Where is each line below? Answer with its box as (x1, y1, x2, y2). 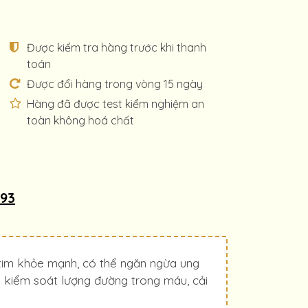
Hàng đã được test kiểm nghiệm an (26, 97, 204, 111)
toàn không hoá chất (26, 113, 134, 127)
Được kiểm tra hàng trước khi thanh (26, 41, 206, 54)
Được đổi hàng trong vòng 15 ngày (26, 77, 203, 91)
